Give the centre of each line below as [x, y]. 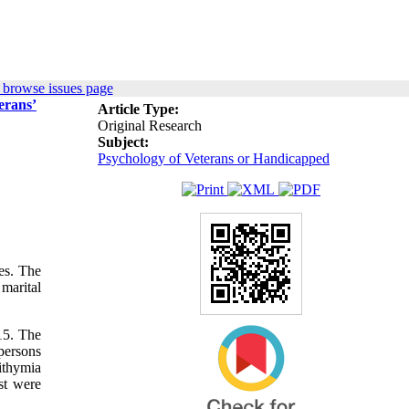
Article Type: [138, 109]
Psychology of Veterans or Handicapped [214, 158]
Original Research [150, 126]
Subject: [123, 142]
